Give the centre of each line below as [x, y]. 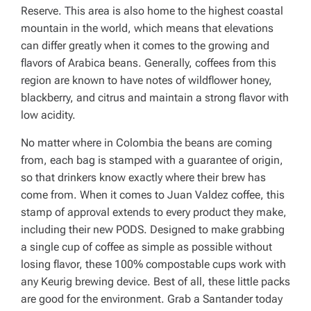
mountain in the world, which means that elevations [147, 28]
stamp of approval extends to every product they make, [154, 212]
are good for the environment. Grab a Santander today [152, 299]
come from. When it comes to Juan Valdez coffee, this [153, 195]
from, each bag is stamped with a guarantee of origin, [152, 160]
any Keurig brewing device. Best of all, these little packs [155, 281]
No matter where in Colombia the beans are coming [146, 143]
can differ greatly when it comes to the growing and [145, 45]
